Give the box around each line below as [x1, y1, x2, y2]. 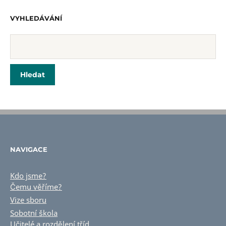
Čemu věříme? [10, 181, 62, 192]
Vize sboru [10, 194, 46, 205]
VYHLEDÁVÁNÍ [10, 14, 62, 22]
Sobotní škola [10, 207, 58, 218]
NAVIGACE [10, 145, 47, 153]
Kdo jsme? [10, 170, 46, 181]
